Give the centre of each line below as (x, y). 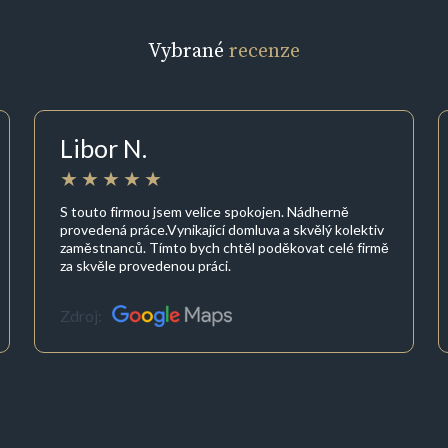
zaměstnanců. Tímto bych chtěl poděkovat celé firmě (224, 247)
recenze (264, 50)
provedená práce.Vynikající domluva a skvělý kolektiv (221, 229)
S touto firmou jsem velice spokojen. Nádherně (204, 211)
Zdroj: (80, 316)
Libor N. (103, 148)
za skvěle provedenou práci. (145, 265)
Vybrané (188, 50)
